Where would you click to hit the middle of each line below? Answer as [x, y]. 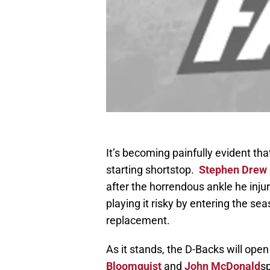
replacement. [138, 221]
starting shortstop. [152, 170]
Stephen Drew [233, 170]
